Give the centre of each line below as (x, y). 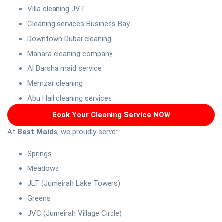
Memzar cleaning (55, 83)
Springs (39, 154)
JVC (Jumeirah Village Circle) (75, 213)
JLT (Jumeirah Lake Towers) (74, 184)
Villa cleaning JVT (56, 9)
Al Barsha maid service (64, 69)
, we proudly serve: (87, 132)
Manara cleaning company (70, 54)
